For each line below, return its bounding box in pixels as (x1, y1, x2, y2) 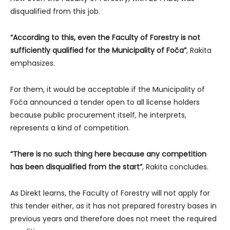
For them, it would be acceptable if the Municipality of (10, 84, 205, 94)
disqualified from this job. (10, 6, 100, 16)
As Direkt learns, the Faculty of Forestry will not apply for (10, 187, 210, 198)
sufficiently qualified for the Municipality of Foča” (10, 45, 186, 55)
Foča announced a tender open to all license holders (10, 97, 200, 107)
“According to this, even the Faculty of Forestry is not (10, 32, 200, 43)
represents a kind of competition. (10, 122, 130, 133)
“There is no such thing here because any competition (10, 148, 206, 159)
